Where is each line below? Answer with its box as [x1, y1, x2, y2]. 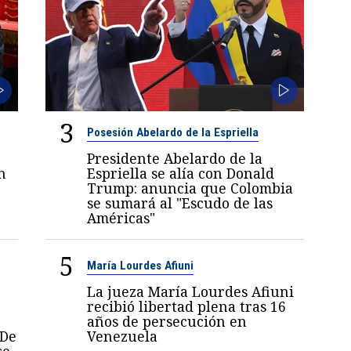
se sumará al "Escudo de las [87, 193, 273, 212]
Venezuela [87, 326, 158, 346]
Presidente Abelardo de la [87, 148, 263, 168]
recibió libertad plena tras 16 [87, 296, 287, 316]
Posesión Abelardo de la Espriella [87, 125, 259, 139]
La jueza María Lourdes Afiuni [87, 281, 295, 301]
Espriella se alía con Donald [87, 163, 275, 183]
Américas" [87, 208, 156, 227]
